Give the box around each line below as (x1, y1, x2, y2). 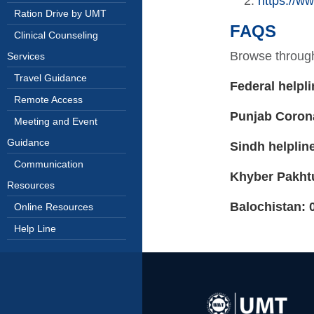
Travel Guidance (14, 72, 87, 83)
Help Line (14, 223, 56, 234)
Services (7, 50, 45, 62)
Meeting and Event (14, 116, 97, 127)
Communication (14, 158, 83, 170)
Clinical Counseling (14, 29, 98, 41)
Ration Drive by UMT (14, 8, 107, 19)
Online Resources (14, 201, 93, 212)
